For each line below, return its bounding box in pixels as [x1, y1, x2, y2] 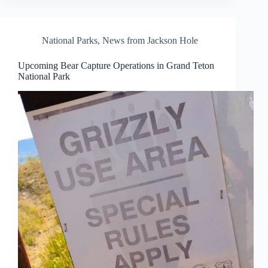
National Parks [42, 35, 98, 46]
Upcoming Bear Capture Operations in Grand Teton [18, 60, 214, 71]
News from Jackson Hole [102, 35, 198, 46]
